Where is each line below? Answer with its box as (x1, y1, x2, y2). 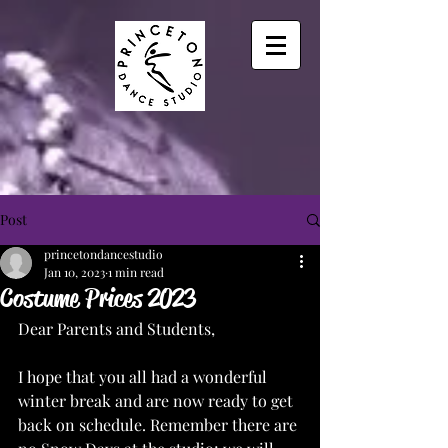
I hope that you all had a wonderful (18, 366, 271, 387)
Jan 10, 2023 (44, 264, 105, 280)
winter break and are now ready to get (18, 390, 297, 411)
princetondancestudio (44, 246, 163, 262)
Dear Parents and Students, (18, 318, 219, 339)
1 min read (108, 264, 164, 280)
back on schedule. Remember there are (18, 414, 301, 435)
